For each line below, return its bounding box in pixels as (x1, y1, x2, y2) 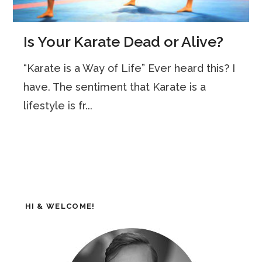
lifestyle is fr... (23, 99, 93, 112)
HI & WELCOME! (25, 202, 95, 211)
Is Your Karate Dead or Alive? (23, 33, 224, 51)
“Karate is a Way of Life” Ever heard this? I (23, 62, 236, 75)
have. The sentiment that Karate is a (23, 81, 206, 94)
